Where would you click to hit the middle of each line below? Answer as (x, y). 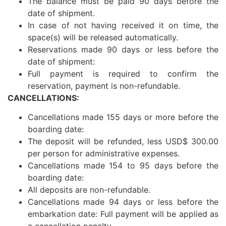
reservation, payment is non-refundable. (104, 86)
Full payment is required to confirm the (123, 73)
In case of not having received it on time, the (123, 25)
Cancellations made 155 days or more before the (123, 117)
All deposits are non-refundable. (89, 189)
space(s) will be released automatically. (103, 37)
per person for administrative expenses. (104, 153)
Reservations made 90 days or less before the (123, 49)
